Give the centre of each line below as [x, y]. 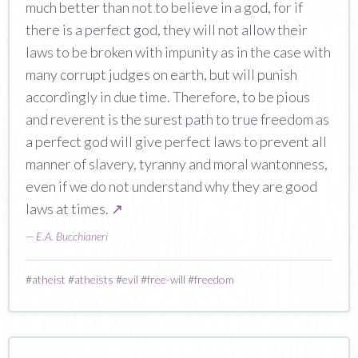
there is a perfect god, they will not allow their [167, 29]
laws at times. [68, 208]
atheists [94, 279]
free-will [166, 279]
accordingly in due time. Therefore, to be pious [168, 96]
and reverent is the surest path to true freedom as [177, 119]
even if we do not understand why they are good [171, 186]
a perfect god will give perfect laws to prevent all [176, 141]
